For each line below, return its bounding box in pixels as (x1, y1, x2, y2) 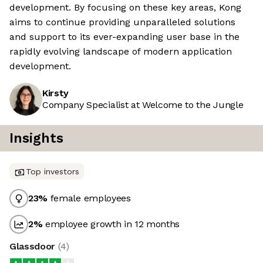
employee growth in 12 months (42, 218, 180, 230)
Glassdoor (9, 241, 58, 252)
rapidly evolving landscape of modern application (9, 46, 232, 58)
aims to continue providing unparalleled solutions (9, 16, 235, 28)
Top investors (26, 167, 79, 177)
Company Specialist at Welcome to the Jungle (42, 99, 244, 111)
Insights (9, 130, 63, 147)
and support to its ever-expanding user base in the (9, 31, 240, 43)
